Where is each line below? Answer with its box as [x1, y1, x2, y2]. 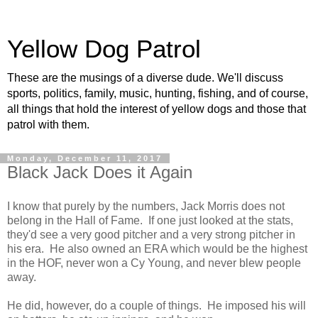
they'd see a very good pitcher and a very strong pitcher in [7, 228, 295, 241]
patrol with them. [7, 119, 89, 131]
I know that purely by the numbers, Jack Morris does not [7, 199, 285, 212]
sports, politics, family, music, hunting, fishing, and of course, [7, 87, 308, 99]
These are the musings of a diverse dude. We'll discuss [7, 72, 283, 84]
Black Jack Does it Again [7, 163, 192, 182]
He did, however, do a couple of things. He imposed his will [7, 299, 306, 312]
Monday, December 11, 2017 [7, 154, 163, 163]
